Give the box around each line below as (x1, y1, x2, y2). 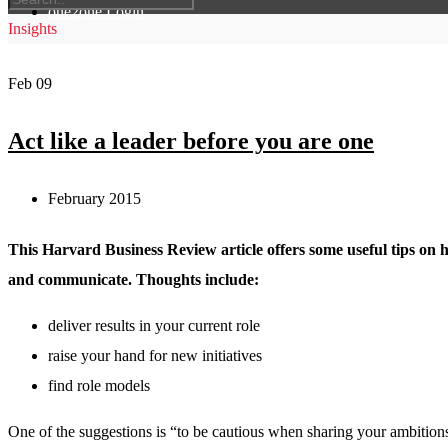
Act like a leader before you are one (8, 127, 374, 154)
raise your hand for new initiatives (48, 347, 262, 365)
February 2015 (48, 189, 141, 207)
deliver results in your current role (48, 317, 260, 335)
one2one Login (48, 3, 144, 20)
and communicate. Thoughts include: (8, 271, 259, 289)
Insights (8, 20, 57, 37)
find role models (48, 377, 150, 395)
